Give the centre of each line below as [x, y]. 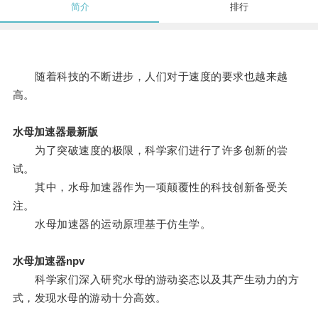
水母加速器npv [48, 261]
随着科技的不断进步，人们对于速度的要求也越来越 [150, 77]
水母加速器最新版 [55, 132]
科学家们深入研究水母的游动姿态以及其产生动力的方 [156, 280]
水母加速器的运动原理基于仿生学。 [112, 224]
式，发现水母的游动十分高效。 [89, 298]
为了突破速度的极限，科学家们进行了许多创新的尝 [150, 150]
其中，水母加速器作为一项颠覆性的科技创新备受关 [150, 187]
